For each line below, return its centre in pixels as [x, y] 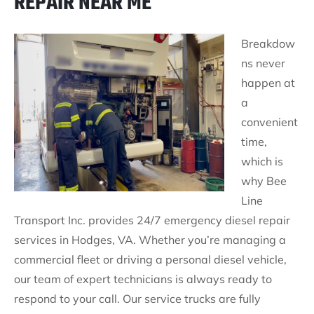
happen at [268, 83]
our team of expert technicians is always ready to [143, 279]
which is [262, 161]
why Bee [264, 181]
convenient [269, 122]
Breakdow [268, 43]
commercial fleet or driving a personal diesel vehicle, [150, 259]
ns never [263, 63]
